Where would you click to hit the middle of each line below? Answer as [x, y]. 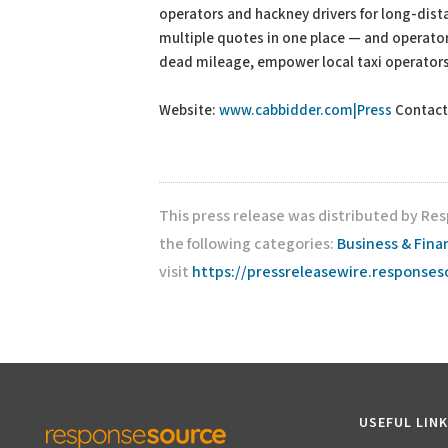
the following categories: [248, 244]
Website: [189, 110]
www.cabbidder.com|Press [305, 110]
